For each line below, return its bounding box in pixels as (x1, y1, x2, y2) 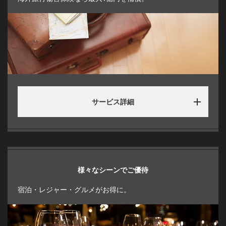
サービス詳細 (92, 97, 134, 106)
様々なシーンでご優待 (78, 165, 148, 175)
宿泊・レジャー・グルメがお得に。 (18, 185, 131, 194)
